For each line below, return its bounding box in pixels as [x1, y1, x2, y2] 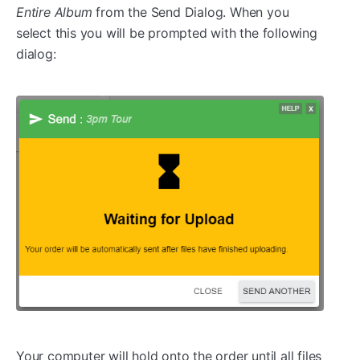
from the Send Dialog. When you [92, 4, 289, 21]
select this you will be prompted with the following [16, 25, 317, 42]
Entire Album [16, 4, 92, 21]
